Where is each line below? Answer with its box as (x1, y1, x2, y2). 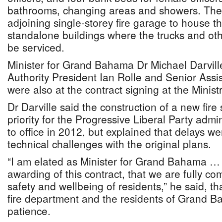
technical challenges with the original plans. (7, 136, 211, 151)
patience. (7, 203, 51, 218)
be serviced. (7, 40, 64, 55)
